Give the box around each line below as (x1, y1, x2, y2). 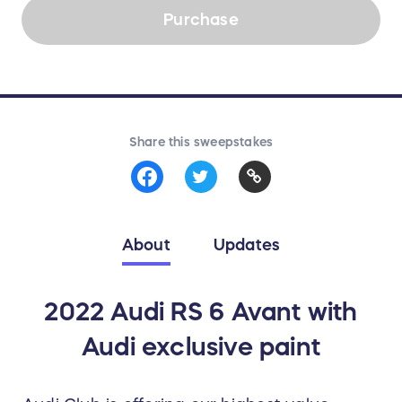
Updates (213, 237, 281, 254)
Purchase (163, 11, 239, 28)
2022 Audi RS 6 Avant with (44, 299, 358, 325)
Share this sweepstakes (128, 135, 274, 149)
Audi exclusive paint (81, 334, 321, 360)
